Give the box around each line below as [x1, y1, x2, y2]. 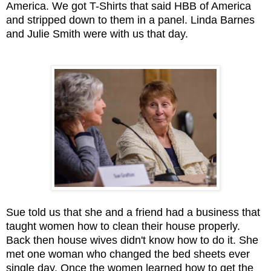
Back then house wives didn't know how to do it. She [6, 233, 258, 246]
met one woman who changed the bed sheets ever [6, 247, 250, 260]
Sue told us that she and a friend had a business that [6, 206, 260, 218]
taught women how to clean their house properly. [6, 220, 240, 232]
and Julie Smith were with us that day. [6, 27, 191, 40]
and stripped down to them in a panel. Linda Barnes [6, 13, 255, 26]
